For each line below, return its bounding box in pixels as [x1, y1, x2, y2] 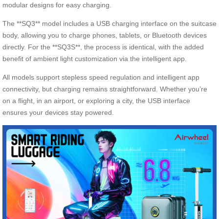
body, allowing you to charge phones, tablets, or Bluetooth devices [2, 31, 207, 39]
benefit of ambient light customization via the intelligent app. [2, 54, 187, 63]
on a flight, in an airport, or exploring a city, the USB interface [2, 96, 190, 105]
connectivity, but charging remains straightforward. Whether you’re [2, 85, 207, 93]
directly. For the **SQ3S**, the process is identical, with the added [2, 43, 204, 51]
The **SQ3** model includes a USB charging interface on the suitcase [2, 19, 217, 27]
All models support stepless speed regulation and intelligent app [2, 73, 199, 81]
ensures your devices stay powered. [2, 108, 114, 116]
